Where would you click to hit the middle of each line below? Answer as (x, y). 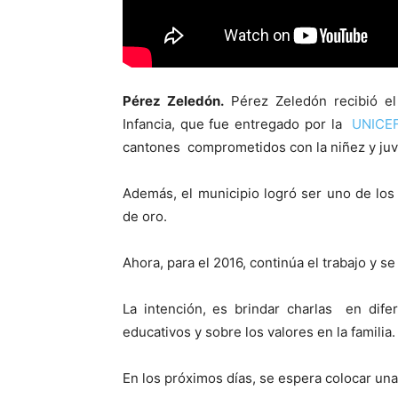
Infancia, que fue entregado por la (235, 124)
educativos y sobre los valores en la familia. (259, 332)
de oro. (145, 217)
